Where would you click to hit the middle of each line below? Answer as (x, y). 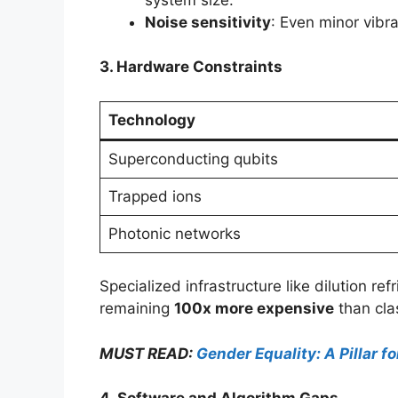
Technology (151, 119)
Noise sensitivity (208, 22)
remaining (137, 309)
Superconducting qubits (193, 159)
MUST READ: (148, 353)
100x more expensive (254, 309)
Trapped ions (155, 196)
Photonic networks (174, 233)
